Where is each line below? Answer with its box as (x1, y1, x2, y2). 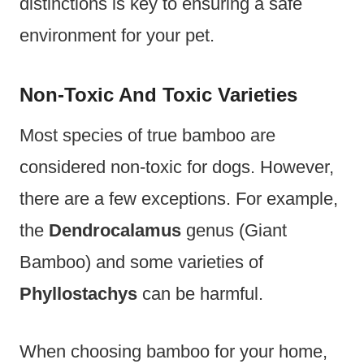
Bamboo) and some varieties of (19, 252, 263, 273)
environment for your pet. (19, 25, 214, 46)
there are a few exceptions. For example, (19, 188, 338, 210)
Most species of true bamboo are (19, 125, 275, 146)
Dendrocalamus (49, 220, 181, 241)
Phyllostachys (19, 284, 137, 305)
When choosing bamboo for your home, (19, 341, 327, 362)
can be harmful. (137, 284, 263, 305)
